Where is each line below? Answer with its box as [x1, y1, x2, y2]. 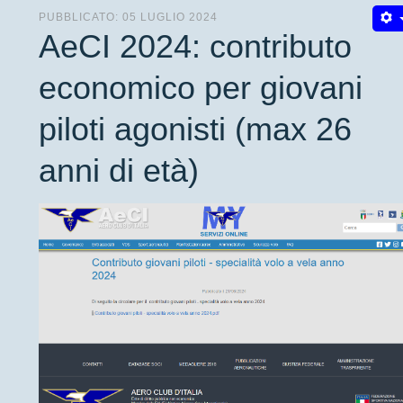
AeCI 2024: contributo [39, 27, 352, 65]
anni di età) [39, 151, 199, 189]
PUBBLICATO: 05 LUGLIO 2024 [39, 10, 218, 23]
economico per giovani [39, 68, 363, 106]
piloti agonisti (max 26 [39, 110, 352, 148]
